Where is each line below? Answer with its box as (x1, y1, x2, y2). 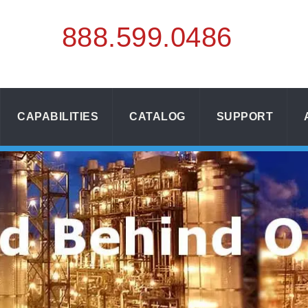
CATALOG (129, 111, 186, 122)
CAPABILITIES (17, 111, 99, 122)
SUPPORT (216, 111, 274, 122)
